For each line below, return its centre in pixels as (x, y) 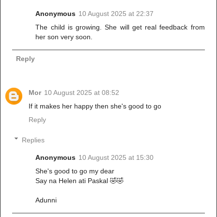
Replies (33, 140)
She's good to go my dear (75, 171)
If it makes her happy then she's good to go (95, 106)
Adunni (46, 200)
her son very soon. (64, 37)
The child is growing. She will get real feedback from (120, 27)
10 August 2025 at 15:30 (116, 157)
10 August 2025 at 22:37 (116, 13)
